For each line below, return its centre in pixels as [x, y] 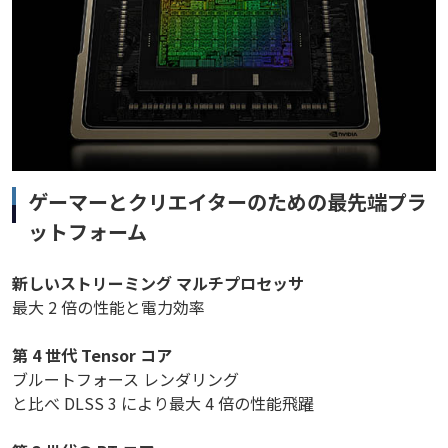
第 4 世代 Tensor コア [92, 354]
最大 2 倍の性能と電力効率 [108, 306]
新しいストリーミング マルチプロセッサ [158, 282]
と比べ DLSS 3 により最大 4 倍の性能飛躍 [163, 402]
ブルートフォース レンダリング [125, 378]
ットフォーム [87, 231]
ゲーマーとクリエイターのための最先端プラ [227, 201]
